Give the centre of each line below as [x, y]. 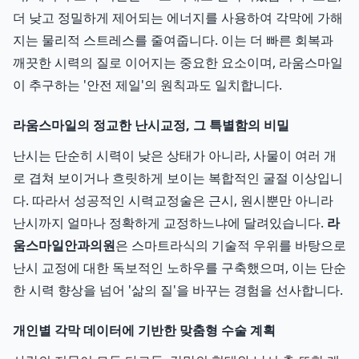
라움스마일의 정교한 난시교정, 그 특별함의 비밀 [151, 125]
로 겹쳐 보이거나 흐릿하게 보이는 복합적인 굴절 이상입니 [178, 178]
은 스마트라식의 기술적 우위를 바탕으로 [231, 245]
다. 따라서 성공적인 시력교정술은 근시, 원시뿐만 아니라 [173, 200]
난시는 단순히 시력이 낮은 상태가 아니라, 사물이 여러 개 [175, 155]
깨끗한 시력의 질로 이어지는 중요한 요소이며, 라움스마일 [178, 63]
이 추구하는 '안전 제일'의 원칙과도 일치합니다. [147, 85]
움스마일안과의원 [64, 245]
